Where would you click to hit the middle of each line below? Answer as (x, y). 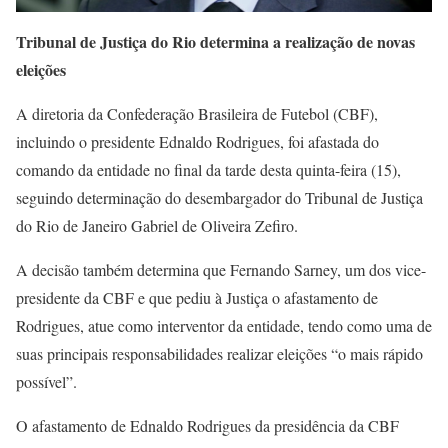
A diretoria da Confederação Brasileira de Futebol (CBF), (197, 113)
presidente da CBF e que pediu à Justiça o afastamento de (197, 297)
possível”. (46, 381)
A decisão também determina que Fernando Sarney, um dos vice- (221, 269)
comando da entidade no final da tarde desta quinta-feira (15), (208, 169)
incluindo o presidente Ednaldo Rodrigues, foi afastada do (197, 141)
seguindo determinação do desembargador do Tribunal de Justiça (219, 197)
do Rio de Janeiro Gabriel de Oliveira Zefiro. (157, 225)
